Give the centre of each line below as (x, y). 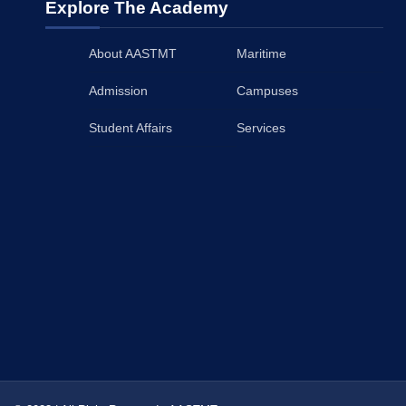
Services (261, 128)
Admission (118, 91)
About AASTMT (133, 53)
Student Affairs (130, 128)
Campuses (267, 91)
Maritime (261, 53)
